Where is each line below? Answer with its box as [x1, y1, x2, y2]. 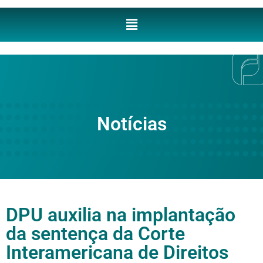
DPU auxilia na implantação [6, 203, 235, 226]
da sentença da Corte [6, 222, 185, 245]
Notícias [96, 113, 167, 136]
